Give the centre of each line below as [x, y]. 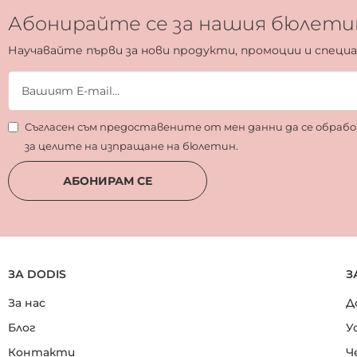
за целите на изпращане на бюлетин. [131, 146]
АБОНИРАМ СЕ [108, 181]
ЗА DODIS [37, 274]
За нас [27, 303]
